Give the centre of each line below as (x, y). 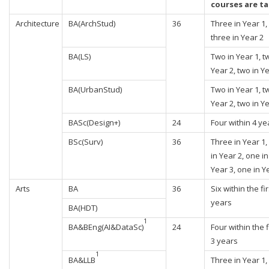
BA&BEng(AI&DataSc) (106, 227)
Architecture (38, 23)
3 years (224, 241)
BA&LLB (82, 260)
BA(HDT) (83, 208)
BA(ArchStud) (92, 23)
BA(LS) (80, 56)
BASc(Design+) (94, 122)
